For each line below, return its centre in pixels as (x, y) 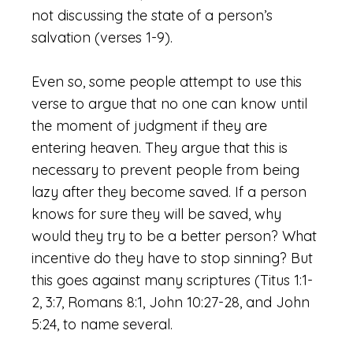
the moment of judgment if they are (149, 126)
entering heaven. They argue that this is (160, 148)
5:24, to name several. (102, 324)
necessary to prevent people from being (165, 170)
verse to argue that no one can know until (169, 104)
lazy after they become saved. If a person (169, 192)
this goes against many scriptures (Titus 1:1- (172, 280)
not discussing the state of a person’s (152, 15)
